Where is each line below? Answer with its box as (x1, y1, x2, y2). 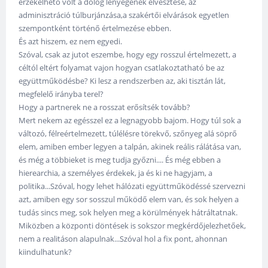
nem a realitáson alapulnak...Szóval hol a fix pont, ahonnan (19, 233, 228, 244)
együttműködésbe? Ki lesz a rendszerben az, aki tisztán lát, (19, 75, 226, 86)
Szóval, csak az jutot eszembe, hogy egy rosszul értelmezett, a (19, 48, 237, 60)
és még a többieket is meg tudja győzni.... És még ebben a (19, 154, 221, 165)
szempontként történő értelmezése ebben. (19, 22, 172, 33)
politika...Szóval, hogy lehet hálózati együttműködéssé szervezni (19, 180, 246, 191)
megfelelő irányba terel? (19, 88, 104, 99)
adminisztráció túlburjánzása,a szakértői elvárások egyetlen (19, 9, 230, 20)
